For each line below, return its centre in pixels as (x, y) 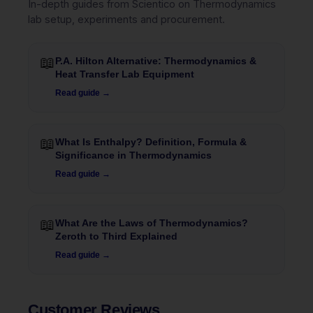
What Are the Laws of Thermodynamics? (152, 223)
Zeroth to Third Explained (116, 236)
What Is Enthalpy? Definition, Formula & (151, 141)
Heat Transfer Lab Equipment (125, 74)
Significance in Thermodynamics (133, 155)
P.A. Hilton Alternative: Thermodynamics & (156, 60)
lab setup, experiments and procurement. (126, 19)
